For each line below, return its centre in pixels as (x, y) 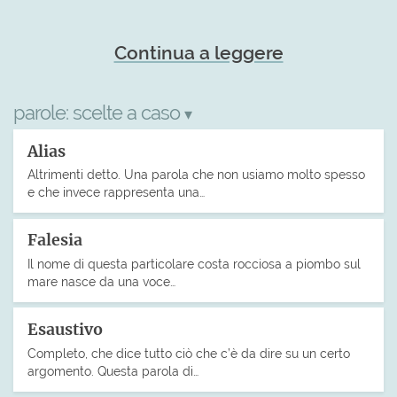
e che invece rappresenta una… (116, 192)
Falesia (55, 241)
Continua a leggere (198, 52)
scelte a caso (128, 112)
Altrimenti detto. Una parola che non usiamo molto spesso (196, 175)
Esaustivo (65, 330)
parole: (43, 112)
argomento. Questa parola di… (113, 371)
